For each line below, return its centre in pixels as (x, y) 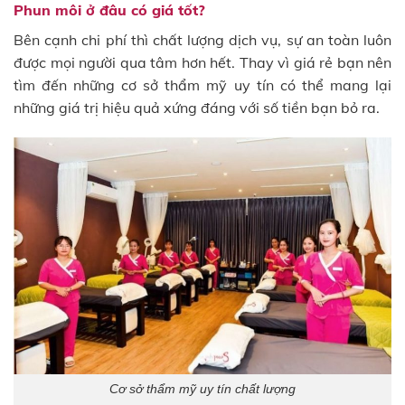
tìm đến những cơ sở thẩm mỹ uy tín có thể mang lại (202, 85)
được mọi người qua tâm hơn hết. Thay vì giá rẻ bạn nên (202, 62)
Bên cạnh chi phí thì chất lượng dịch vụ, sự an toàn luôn (202, 39)
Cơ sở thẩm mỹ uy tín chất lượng (202, 389)
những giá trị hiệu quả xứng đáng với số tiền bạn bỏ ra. (197, 107)
